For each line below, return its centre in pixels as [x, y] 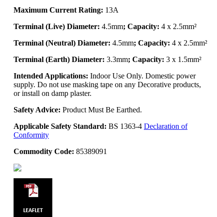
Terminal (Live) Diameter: [57, 26]
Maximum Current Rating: [58, 10]
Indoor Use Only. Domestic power [142, 76]
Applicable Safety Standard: [60, 126]
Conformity [31, 135]
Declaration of [166, 126]
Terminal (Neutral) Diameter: [62, 43]
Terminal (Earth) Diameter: [59, 59]
